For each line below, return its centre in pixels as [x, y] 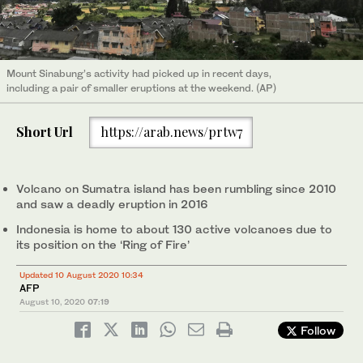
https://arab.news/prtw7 [171, 132]
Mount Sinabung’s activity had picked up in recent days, [139, 73]
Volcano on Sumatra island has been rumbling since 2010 [176, 188]
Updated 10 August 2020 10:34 [81, 274]
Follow [316, 330]
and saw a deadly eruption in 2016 [112, 203]
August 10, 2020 [52, 301]
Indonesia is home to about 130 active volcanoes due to [174, 228]
